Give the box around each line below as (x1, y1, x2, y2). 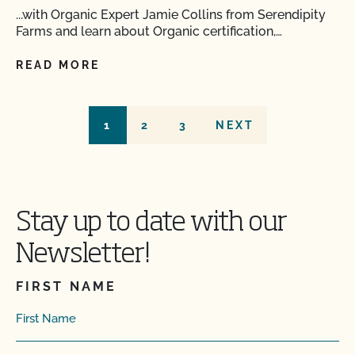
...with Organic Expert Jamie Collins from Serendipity (16, 7, 326, 22)
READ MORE (16, 59, 100, 71)
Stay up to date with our (16, 210, 287, 237)
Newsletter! (16, 242, 150, 269)
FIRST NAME (16, 279, 116, 294)
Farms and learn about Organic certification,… (16, 24, 282, 39)
